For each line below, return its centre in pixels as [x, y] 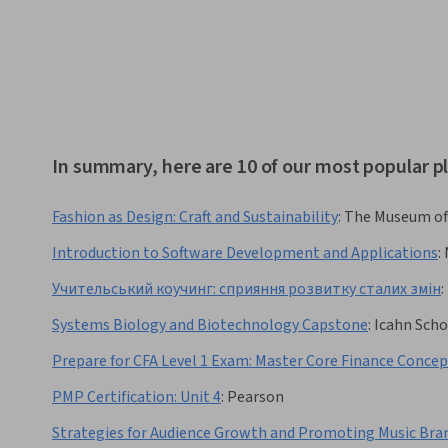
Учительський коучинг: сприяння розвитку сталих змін [246, 289]
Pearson [255, 397]
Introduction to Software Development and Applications [245, 253]
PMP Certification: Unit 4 [136, 397]
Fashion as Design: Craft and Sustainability [195, 217]
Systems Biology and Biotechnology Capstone [210, 325]
